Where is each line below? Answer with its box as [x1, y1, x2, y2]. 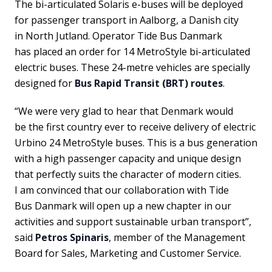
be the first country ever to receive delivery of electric [15, 120, 256, 134]
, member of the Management [109, 231, 245, 244]
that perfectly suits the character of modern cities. [15, 168, 241, 181]
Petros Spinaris [35, 231, 109, 244]
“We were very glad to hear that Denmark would [15, 104, 233, 118]
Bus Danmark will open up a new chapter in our [15, 199, 231, 212]
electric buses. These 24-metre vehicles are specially [15, 61, 250, 74]
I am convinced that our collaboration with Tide [15, 183, 229, 197]
